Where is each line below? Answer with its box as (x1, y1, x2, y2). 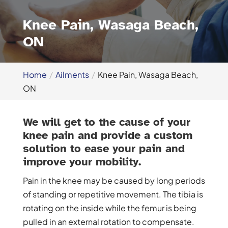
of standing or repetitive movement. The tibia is (22, 188, 203, 199)
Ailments (55, 69, 89, 80)
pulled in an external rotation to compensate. (22, 216, 194, 227)
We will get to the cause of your (22, 115, 190, 129)
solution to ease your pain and (22, 141, 185, 155)
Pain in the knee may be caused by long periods (22, 175, 205, 186)
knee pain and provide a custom (22, 128, 192, 142)
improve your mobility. (22, 154, 141, 168)
